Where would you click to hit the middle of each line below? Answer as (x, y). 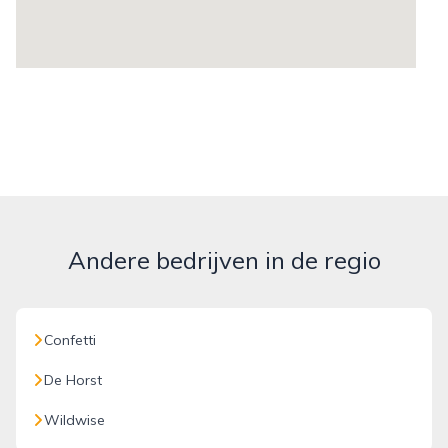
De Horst (73, 380)
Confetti (70, 340)
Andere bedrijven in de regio (224, 260)
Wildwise (74, 420)
